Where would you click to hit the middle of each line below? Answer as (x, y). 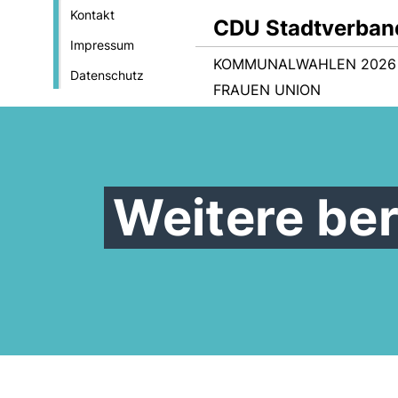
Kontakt (92, 15)
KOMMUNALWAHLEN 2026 (305, 64)
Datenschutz (107, 75)
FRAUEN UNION (267, 90)
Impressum (102, 45)
